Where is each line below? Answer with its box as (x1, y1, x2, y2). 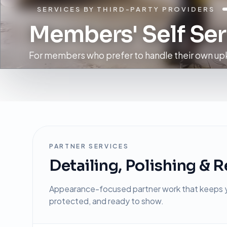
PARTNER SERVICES (49, 142, 129, 150)
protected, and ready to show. (49, 195, 164, 206)
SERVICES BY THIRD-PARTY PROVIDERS (37, 5, 215, 13)
